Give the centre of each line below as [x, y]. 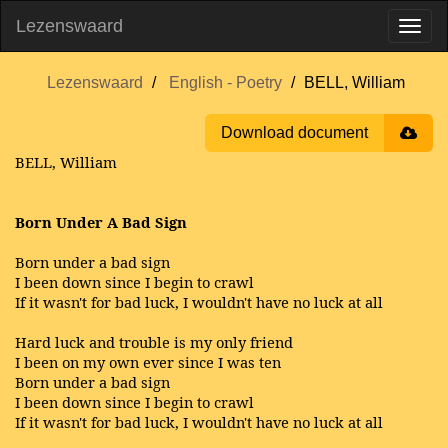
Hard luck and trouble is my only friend [154, 342]
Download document [294, 132]
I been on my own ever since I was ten [148, 362]
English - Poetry [225, 82]
